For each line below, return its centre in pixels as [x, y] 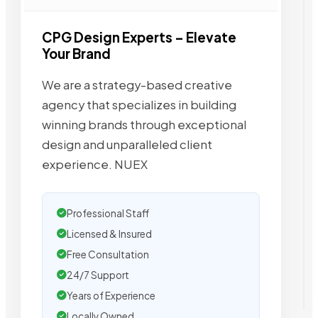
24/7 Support [98, 275]
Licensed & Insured [109, 234]
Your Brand [76, 54]
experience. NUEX [95, 164]
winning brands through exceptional [144, 124]
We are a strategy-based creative [137, 84]
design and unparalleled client [127, 144]
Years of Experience [111, 295]
